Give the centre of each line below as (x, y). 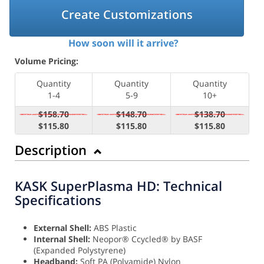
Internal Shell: (62, 239)
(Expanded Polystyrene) (80, 250)
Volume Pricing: (47, 61)
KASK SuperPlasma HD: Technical (118, 185)
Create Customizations (127, 14)
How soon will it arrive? (123, 43)
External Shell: (62, 227)
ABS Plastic (114, 227)
